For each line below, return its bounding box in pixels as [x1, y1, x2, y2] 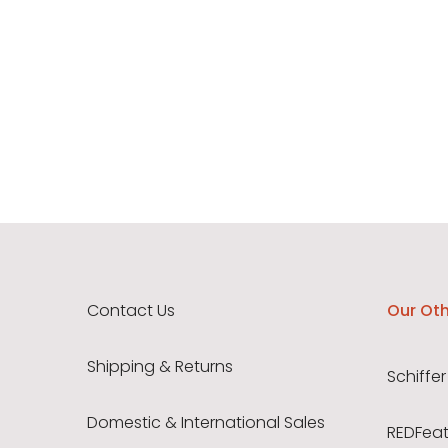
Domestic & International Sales [87, 411, 325, 435]
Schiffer [387, 365, 446, 389]
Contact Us [87, 299, 175, 323]
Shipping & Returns [87, 355, 233, 379]
